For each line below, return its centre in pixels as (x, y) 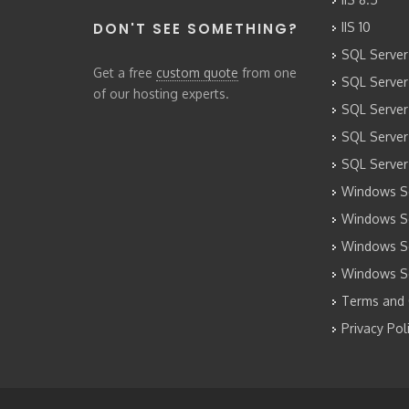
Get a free (125, 73)
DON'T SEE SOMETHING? (196, 29)
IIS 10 (356, 27)
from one (267, 73)
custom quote (197, 73)
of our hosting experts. (161, 94)
